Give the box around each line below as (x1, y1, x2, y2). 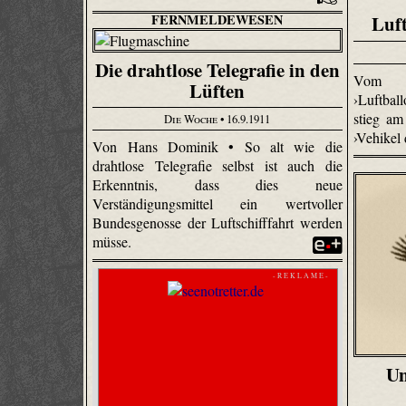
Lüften (189, 76, 246, 104)
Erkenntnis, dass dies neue (92, 174, 343, 194)
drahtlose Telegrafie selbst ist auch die (92, 155, 343, 175)
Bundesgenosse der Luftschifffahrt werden (92, 212, 343, 232)
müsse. (92, 231, 136, 251)
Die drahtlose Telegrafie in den (94, 55, 340, 83)
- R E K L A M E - (272, 271, 328, 281)
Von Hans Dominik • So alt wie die (92, 136, 343, 156)
